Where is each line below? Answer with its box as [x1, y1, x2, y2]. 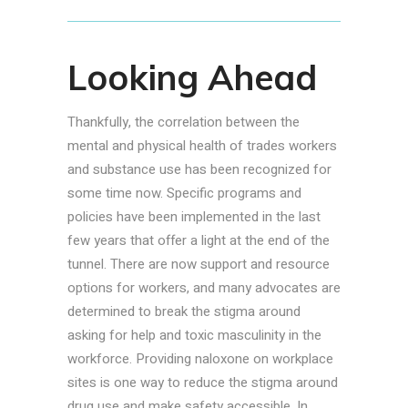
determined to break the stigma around [67, 301, 301, 322]
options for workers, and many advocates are [67, 278, 341, 299]
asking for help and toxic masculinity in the [67, 325, 321, 346]
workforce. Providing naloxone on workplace [67, 349, 333, 370]
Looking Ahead [67, 56, 317, 100]
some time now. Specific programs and [67, 183, 301, 204]
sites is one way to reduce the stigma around [67, 372, 338, 393]
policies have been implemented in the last [67, 207, 321, 228]
